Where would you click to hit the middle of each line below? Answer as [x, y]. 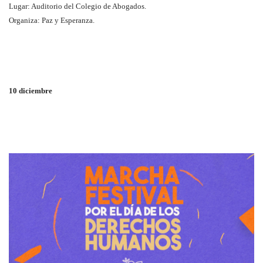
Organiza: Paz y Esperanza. [52, 20]
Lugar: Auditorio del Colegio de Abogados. [77, 6]
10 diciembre [31, 90]
